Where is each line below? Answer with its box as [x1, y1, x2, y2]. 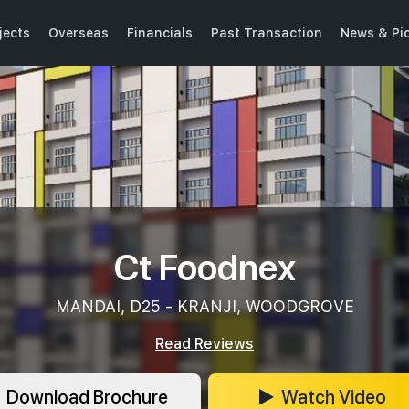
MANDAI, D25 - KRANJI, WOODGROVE [55, 296, 354, 316]
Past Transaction [211, 25, 322, 40]
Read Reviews [155, 334, 254, 352]
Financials [127, 25, 193, 40]
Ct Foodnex [113, 240, 296, 289]
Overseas [48, 25, 109, 40]
